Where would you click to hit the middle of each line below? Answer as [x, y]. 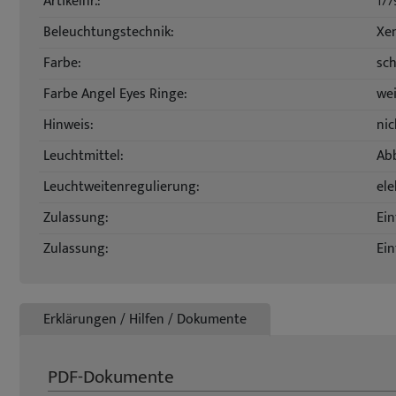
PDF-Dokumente [111, 377]
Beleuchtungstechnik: [109, 32]
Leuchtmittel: [84, 156]
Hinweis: [69, 125]
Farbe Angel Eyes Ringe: [115, 94]
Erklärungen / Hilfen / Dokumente [145, 320]
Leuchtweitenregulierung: [122, 187]
